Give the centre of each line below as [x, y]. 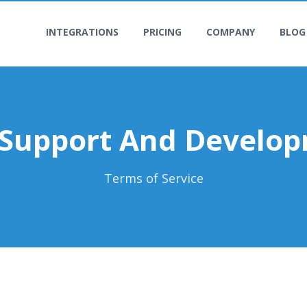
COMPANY [231, 32]
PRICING [162, 32]
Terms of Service [153, 178]
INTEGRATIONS [82, 32]
